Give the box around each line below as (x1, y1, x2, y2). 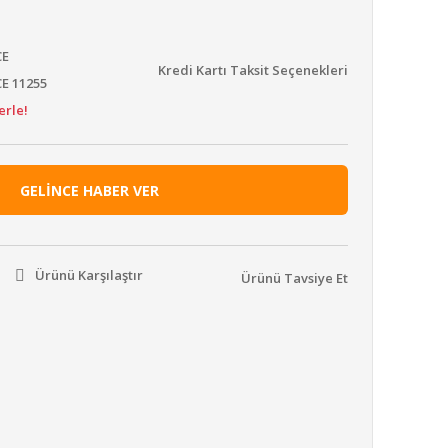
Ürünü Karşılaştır (34, 266, 143, 284)
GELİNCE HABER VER (19, 180, 159, 200)
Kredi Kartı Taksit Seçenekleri (158, 60, 348, 79)
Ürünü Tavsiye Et (241, 268, 348, 287)
